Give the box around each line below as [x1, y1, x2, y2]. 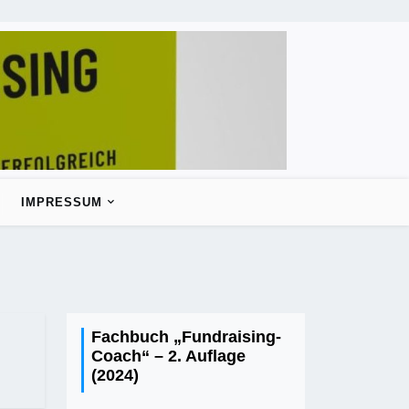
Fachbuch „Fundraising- [91, 327, 281, 346]
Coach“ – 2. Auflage [91, 346, 246, 365]
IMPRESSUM [20, 194, 102, 209]
